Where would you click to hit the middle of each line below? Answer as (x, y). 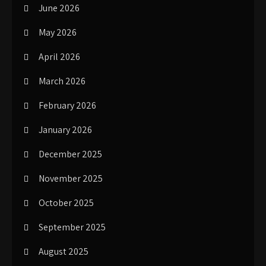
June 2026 (59, 8)
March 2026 (62, 81)
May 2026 (58, 32)
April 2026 (59, 57)
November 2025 (71, 178)
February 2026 (67, 105)
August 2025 (64, 251)
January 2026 (65, 130)
